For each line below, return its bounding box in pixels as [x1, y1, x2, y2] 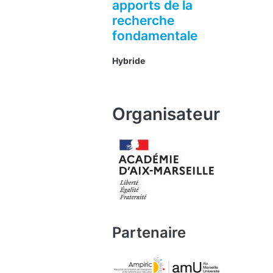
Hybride [112, 55, 145, 66]
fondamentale [112, 27, 197, 43]
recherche [112, 12, 174, 28]
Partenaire [112, 223, 186, 241]
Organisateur [112, 103, 220, 124]
